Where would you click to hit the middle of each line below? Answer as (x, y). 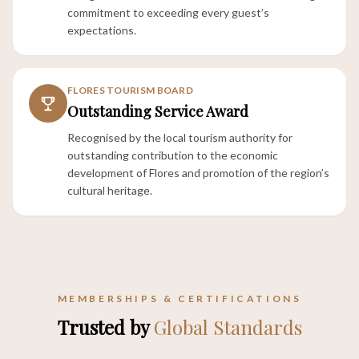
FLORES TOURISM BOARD (130, 90)
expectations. (102, 30)
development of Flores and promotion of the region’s (198, 173)
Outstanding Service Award (158, 111)
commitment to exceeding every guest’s (168, 12)
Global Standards (228, 327)
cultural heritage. (110, 190)
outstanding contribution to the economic (173, 155)
